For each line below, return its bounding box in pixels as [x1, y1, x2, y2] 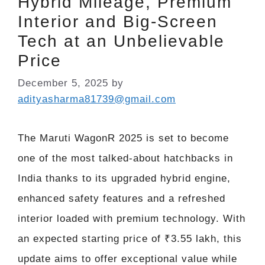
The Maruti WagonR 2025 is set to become [18, 132, 229, 144]
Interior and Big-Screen [18, 12, 218, 31]
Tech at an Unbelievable [18, 32, 225, 51]
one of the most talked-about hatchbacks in [18, 152, 233, 164]
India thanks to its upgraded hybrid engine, [18, 172, 231, 184]
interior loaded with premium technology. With [18, 212, 245, 224]
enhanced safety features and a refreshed [18, 192, 225, 204]
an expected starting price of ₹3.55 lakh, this [18, 232, 242, 244]
